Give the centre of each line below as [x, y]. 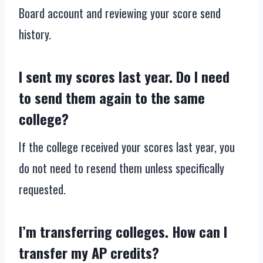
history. [35, 34]
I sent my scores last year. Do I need [124, 77]
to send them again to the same [112, 98]
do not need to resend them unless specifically [122, 168]
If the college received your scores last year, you [127, 147]
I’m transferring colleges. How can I [123, 232]
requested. [42, 189]
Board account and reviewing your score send [120, 13]
